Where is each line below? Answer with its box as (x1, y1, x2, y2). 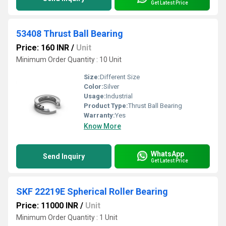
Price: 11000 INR (16, 201, 78, 210)
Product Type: (84, 102, 128, 109)
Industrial (106, 92, 133, 100)
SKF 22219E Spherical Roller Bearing (16, 186, 168, 197)
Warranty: (84, 111, 115, 119)
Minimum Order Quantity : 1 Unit (16, 213, 118, 221)
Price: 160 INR (16, 43, 69, 52)
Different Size (100, 73, 140, 81)
